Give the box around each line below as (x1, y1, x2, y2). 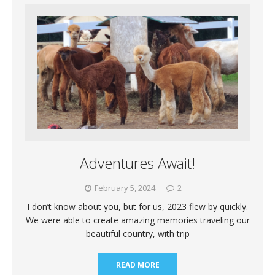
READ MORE (115, 260, 160, 271)
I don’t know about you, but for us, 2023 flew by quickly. (27, 201, 248, 213)
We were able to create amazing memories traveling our (25, 214, 250, 227)
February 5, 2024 (94, 182, 155, 194)
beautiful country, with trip (85, 228, 190, 240)
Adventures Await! (80, 153, 195, 174)
